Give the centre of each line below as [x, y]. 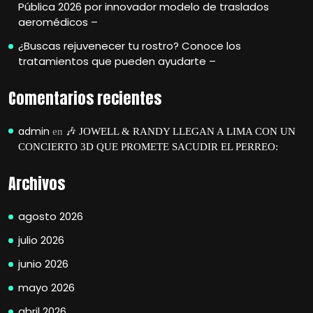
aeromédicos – [58, 22]
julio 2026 [41, 240]
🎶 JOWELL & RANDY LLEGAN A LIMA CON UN [181, 131]
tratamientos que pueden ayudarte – [117, 61]
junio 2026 [43, 264]
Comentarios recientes [85, 98]
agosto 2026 [51, 216]
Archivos [37, 183]
